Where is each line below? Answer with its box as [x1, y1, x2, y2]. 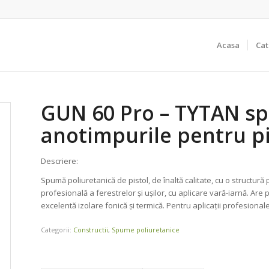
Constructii [73, 225, 109, 235]
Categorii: [41, 225, 74, 235]
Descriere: [41, 156, 79, 166]
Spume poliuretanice [112, 225, 180, 235]
